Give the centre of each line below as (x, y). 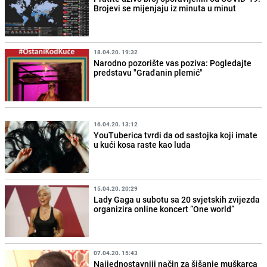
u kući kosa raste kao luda (142, 144)
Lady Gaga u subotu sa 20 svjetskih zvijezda (177, 199)
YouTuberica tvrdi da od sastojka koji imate (176, 135)
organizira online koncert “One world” (164, 209)
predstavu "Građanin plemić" (148, 73)
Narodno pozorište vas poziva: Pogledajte (173, 63)
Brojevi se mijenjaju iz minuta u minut (165, 8)
